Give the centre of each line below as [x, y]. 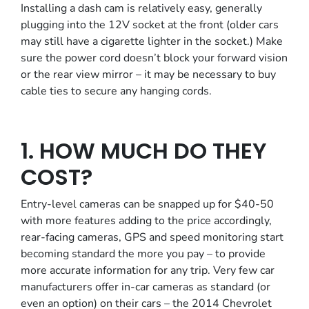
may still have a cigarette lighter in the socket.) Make [152, 41]
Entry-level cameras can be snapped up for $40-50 [147, 204]
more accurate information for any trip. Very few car [148, 270]
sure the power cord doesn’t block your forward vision [154, 58]
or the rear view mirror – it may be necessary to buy [148, 74]
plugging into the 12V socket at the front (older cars [150, 25]
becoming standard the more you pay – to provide [143, 254]
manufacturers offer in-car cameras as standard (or [146, 287]
